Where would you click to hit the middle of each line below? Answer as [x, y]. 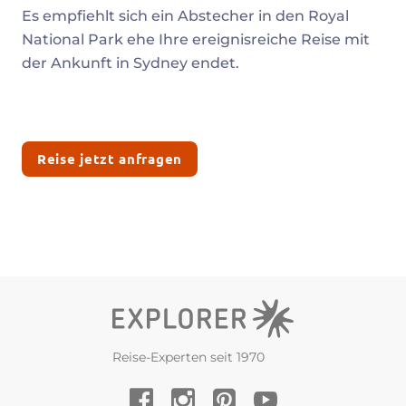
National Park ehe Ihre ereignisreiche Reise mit [196, 40]
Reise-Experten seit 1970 [188, 358]
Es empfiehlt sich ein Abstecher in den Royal [185, 16]
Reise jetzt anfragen [109, 159]
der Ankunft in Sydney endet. [132, 63]
